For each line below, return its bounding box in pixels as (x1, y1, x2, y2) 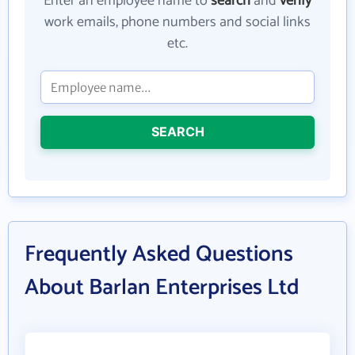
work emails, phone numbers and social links (44, 10, 311, 34)
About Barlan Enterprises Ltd (25, 269, 300, 306)
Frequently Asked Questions (25, 236, 293, 273)
